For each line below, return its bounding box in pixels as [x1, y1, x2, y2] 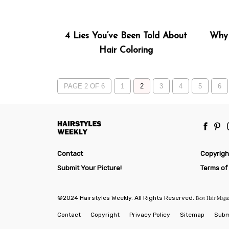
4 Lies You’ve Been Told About [64, 31, 187, 40]
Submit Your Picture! [57, 164, 122, 172]
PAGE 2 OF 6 [64, 82, 105, 90]
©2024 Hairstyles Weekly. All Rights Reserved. [57, 194, 196, 202]
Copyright [90, 211, 120, 219]
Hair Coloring [99, 45, 153, 55]
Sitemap [180, 211, 204, 219]
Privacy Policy [129, 211, 170, 219]
